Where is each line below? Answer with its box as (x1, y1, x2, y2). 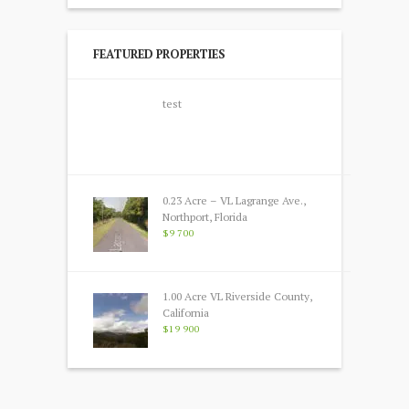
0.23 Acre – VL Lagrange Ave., (162, 193, 306, 207)
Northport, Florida (162, 209, 247, 224)
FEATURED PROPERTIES (93, 46, 225, 62)
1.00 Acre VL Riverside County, (162, 289, 312, 304)
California (162, 306, 209, 320)
